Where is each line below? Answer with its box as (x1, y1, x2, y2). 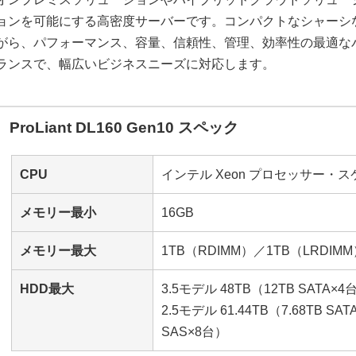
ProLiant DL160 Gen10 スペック (10, 119, 238, 137)
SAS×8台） (161, 325, 227, 339)
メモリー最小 (20, 206, 96, 220)
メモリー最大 (20, 244, 96, 258)
